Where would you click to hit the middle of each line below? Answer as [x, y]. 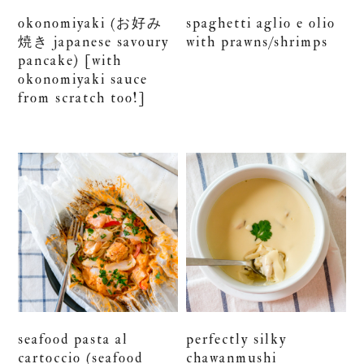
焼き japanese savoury [94, 41]
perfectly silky [237, 340]
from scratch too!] [82, 97]
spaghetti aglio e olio [261, 23]
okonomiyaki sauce [83, 79]
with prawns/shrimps [258, 41]
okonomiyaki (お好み [91, 23]
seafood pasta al [74, 340]
